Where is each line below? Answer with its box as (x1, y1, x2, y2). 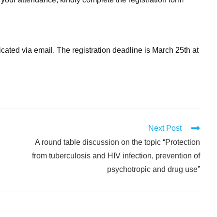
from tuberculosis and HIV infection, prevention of (32, 152, 200, 160)
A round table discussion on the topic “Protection (35, 138, 200, 146)
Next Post (148, 124, 182, 132)
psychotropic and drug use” (107, 165, 200, 173)
